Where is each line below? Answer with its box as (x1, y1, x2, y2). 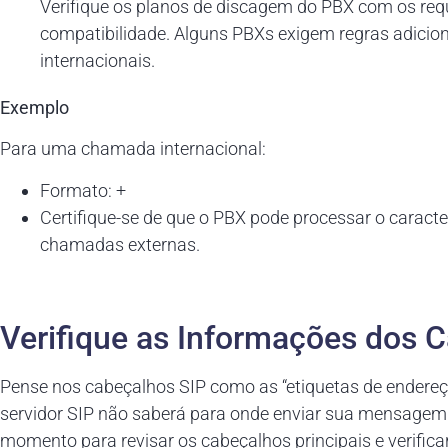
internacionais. (40, 49, 155, 71)
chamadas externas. (40, 233, 200, 255)
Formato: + (40, 179, 126, 201)
